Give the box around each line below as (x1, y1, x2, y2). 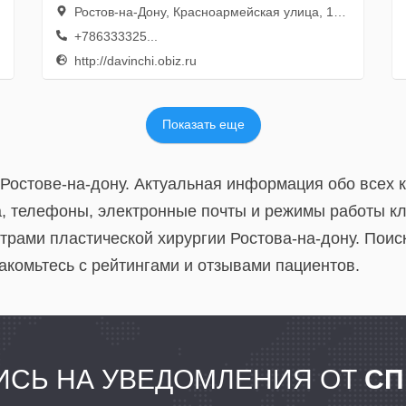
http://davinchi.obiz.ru (70, 53, 197, 68)
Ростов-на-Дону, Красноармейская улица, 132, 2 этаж (70, 5, 333, 19)
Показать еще (161, 117, 245, 131)
